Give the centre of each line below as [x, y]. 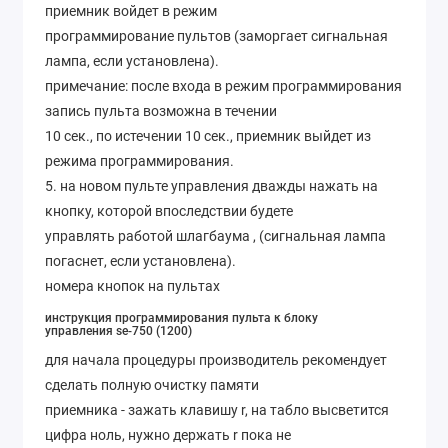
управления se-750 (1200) [118, 331]
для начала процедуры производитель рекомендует [216, 360]
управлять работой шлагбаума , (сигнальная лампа [215, 235]
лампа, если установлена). [132, 60]
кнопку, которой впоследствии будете [169, 210]
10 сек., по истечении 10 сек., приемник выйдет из [208, 135]
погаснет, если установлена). [140, 260]
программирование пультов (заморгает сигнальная [216, 35]
